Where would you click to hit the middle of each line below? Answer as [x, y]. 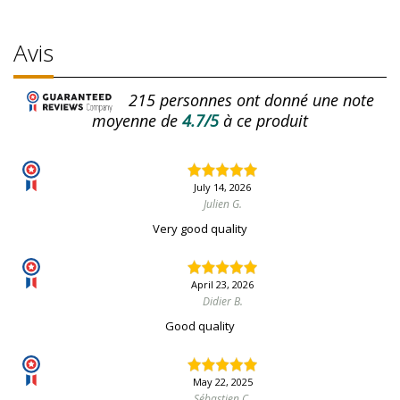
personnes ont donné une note [264, 100]
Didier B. [222, 302]
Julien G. [222, 204]
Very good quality [200, 229]
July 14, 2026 [222, 187]
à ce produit [266, 121]
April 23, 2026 [222, 285]
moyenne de [135, 121]
